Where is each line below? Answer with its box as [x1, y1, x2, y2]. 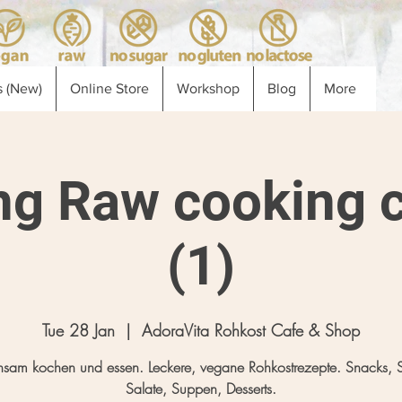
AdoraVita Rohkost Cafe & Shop [142, 319, 360, 341]
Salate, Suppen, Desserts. [126, 379, 276, 398]
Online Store [70, 81, 149, 96]
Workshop [177, 81, 240, 96]
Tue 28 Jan [42, 319, 115, 341]
